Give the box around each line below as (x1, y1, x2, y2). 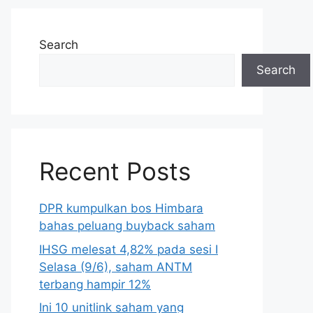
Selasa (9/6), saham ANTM (39, 259, 192, 274)
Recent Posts (39, 156, 191, 186)
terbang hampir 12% (39, 277, 151, 291)
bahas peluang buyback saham (39, 219, 215, 233)
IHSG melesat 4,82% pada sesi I (39, 242, 218, 256)
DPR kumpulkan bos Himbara (39, 201, 203, 215)
